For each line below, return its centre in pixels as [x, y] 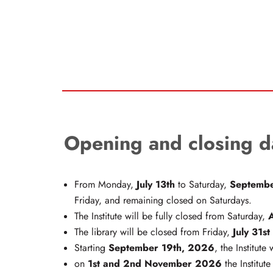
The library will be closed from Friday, [154, 232]
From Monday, [104, 185]
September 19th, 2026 [161, 248]
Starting [91, 248]
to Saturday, [202, 185]
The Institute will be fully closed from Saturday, [171, 217]
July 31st [251, 232]
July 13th [154, 185]
